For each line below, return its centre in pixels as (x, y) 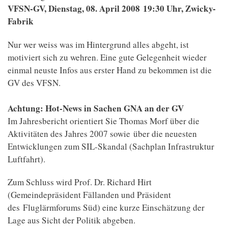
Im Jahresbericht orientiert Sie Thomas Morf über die (104, 121)
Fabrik (21, 21)
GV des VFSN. (36, 82)
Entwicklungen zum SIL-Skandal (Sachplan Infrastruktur (111, 146)
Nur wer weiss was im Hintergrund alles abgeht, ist (98, 44)
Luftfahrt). (26, 159)
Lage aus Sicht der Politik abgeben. (72, 220)
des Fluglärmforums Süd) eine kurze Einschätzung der (106, 208)
